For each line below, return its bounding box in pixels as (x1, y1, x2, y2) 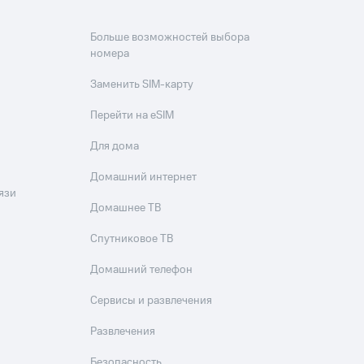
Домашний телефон (90, 262, 193, 278)
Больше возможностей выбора (90, 29, 250, 45)
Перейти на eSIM (90, 107, 175, 123)
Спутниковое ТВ (90, 231, 174, 247)
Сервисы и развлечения (90, 292, 213, 309)
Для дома (90, 138, 140, 154)
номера (90, 45, 130, 62)
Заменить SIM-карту (90, 76, 194, 93)
